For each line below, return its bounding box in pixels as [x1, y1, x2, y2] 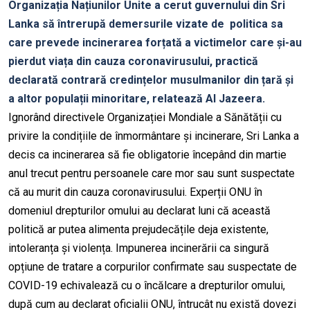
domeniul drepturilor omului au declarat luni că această [8, 204, 271, 218]
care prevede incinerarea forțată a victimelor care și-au [8, 36, 302, 50]
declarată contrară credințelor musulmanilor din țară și [8, 73, 293, 87]
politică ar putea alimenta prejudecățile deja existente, [8, 223, 268, 237]
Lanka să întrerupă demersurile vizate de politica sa [8, 17, 283, 31]
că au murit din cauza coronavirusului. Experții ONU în [8, 185, 262, 199]
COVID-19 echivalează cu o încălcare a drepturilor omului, [8, 279, 285, 293]
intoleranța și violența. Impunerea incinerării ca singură [8, 241, 269, 255]
